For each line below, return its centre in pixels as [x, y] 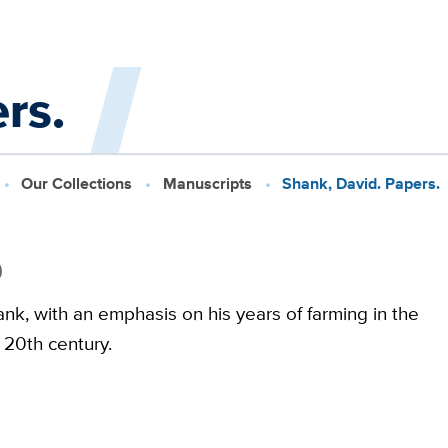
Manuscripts [207, 182]
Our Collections [77, 182]
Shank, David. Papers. [361, 182]
